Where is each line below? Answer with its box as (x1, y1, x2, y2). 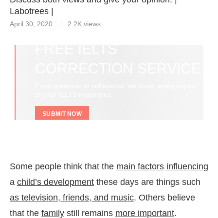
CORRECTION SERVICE (35, 60, 201, 77)
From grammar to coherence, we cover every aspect (35, 82, 197, 90)
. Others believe (134, 193, 195, 203)
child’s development (17, 177, 94, 187)
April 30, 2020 (10, 19, 53, 28)
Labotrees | (10, 6, 54, 16)
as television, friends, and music (10, 193, 134, 203)
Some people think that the (10, 162, 116, 172)
